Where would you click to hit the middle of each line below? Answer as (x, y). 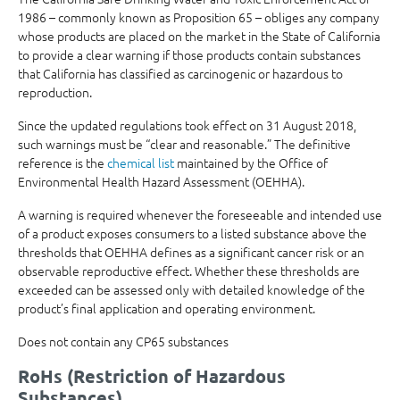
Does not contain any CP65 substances (123, 341)
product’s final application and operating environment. (167, 308)
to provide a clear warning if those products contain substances (189, 54)
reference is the (62, 162)
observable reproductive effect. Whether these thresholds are (189, 271)
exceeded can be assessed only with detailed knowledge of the (192, 289)
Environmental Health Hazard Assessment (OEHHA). (161, 181)
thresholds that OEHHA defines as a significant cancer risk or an (191, 252)
